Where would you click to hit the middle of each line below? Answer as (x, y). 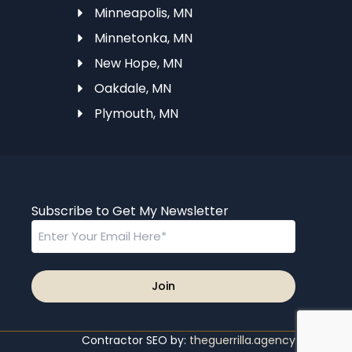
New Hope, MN (138, 63)
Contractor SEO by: (136, 340)
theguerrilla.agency (242, 340)
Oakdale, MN (132, 88)
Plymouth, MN (136, 113)
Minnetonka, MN (143, 38)
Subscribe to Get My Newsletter (130, 211)
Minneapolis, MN (143, 13)
